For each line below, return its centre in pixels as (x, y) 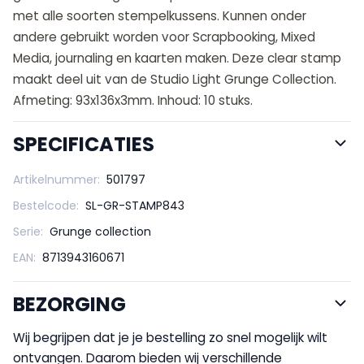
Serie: (28, 231)
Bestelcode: (46, 205)
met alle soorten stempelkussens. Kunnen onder (160, 15)
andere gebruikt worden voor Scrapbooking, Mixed (164, 37)
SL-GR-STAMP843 (135, 205)
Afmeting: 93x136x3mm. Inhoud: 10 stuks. (133, 100)
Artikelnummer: (56, 179)
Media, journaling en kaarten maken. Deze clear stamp (177, 58)
